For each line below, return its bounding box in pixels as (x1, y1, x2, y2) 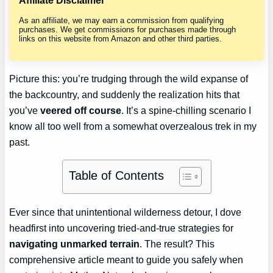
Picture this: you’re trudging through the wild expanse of (9, 73, 249, 85)
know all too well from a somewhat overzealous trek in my (9, 121, 257, 132)
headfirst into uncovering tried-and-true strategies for (9, 222, 234, 233)
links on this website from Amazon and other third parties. (19, 34, 222, 43)
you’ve (9, 105, 41, 116)
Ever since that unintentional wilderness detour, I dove (9, 206, 242, 218)
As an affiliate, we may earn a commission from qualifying (19, 15, 224, 25)
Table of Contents (68, 169, 164, 183)
